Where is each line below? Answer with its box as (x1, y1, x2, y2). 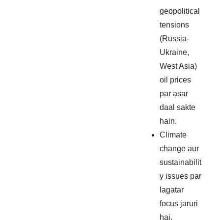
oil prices (160, 76, 192, 84)
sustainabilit (160, 158, 202, 167)
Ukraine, (160, 48, 190, 57)
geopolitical (160, 7, 200, 16)
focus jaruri (160, 199, 198, 208)
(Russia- (160, 34, 190, 43)
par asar (160, 89, 189, 98)
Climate (160, 131, 187, 139)
